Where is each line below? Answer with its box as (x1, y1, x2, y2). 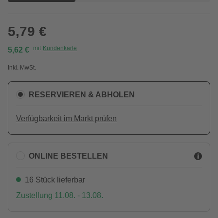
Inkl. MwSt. (8, 64, 36, 71)
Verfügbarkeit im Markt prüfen (16, 114, 117, 123)
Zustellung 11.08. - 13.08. (16, 191, 103, 200)
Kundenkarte (43, 45, 77, 52)
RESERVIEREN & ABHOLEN (29, 90, 135, 99)
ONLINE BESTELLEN (29, 151, 108, 160)
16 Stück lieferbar (25, 176, 85, 184)
